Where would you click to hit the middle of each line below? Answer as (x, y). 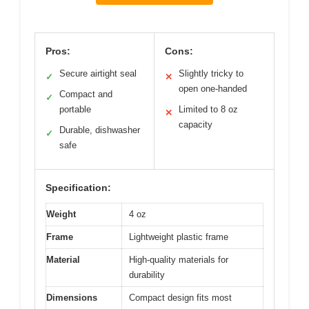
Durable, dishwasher (100, 130)
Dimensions (72, 298)
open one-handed (213, 89)
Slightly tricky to (211, 74)
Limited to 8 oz (208, 110)
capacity (196, 125)
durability (147, 275)
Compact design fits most (180, 298)
